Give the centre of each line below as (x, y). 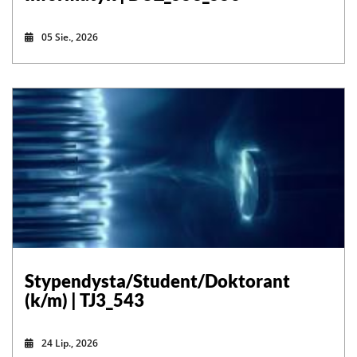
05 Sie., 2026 (70, 37)
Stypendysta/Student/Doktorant (157, 281)
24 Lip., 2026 (70, 343)
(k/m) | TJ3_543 (84, 300)
